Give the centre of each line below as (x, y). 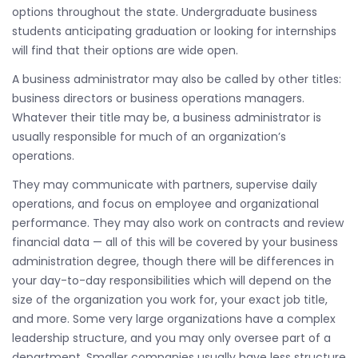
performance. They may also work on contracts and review (178, 223)
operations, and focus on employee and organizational (165, 204)
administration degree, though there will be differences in (173, 261)
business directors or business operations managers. (158, 98)
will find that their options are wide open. (125, 50)
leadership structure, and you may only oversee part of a (171, 338)
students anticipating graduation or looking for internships (174, 31)
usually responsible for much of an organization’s (149, 137)
